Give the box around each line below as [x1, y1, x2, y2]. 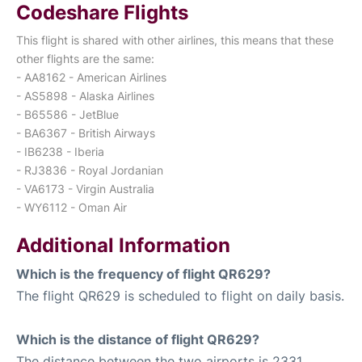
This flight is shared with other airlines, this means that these [16, 32, 334, 47]
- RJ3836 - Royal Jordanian [16, 162, 163, 177]
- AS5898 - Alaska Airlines [16, 88, 154, 103]
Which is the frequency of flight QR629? [16, 265, 271, 282]
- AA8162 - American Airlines [16, 69, 166, 84]
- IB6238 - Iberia [16, 144, 104, 158]
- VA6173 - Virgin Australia [16, 181, 154, 196]
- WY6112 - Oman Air [16, 200, 127, 214]
